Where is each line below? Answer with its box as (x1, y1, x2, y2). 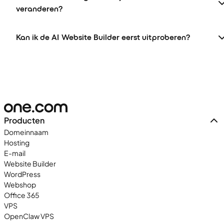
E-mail (4, 148, 25, 157)
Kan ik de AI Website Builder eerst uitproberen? (16, 32, 190, 42)
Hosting (4, 137, 29, 147)
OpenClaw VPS (4, 211, 54, 220)
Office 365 (4, 190, 39, 199)
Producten (4, 114, 44, 125)
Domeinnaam (4, 127, 48, 136)
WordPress (4, 169, 40, 178)
